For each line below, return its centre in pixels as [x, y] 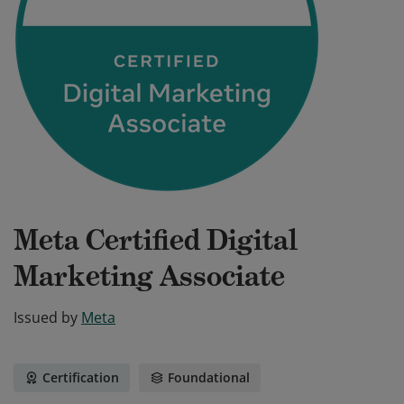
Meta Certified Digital [156, 240]
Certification [81, 377]
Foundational [209, 377]
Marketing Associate [149, 276]
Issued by [46, 317]
